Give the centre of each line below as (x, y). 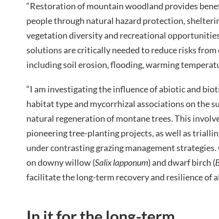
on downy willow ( (61, 163)
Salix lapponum (121, 163)
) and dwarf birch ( (182, 163)
